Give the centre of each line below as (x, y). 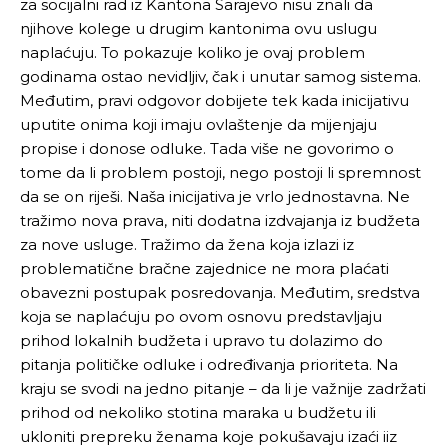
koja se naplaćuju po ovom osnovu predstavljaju (201, 316)
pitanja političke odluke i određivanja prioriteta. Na (209, 364)
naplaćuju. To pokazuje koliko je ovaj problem (192, 52)
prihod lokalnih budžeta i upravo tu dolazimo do (201, 340)
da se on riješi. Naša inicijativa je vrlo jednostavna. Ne (215, 196)
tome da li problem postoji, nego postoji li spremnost (220, 172)
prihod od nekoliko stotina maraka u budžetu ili (198, 412)
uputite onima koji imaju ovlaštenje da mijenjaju (198, 124)
